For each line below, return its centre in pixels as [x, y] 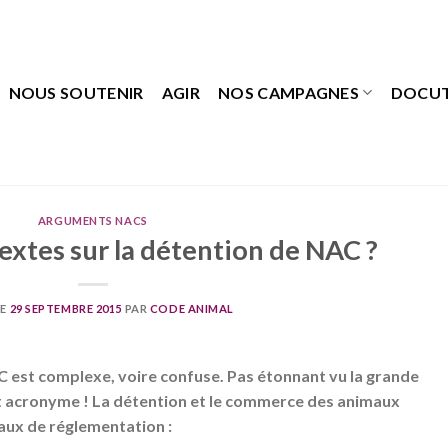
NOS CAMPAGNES [288, 92]
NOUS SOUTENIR [76, 92]
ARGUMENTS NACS [92, 220]
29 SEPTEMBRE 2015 [66, 308]
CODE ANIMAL [192, 308]
